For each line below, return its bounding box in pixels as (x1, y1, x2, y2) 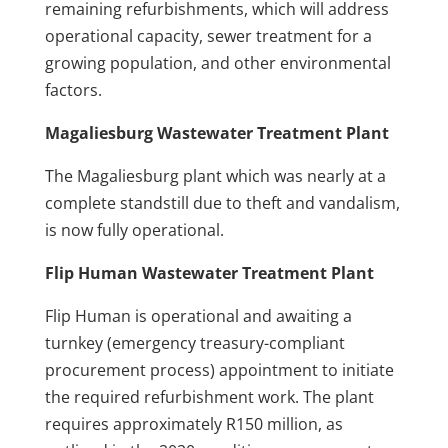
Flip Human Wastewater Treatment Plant (44, 261, 374, 284)
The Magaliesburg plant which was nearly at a (44, 164, 386, 187)
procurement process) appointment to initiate (44, 358, 394, 381)
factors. (44, 78, 102, 101)
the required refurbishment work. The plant (44, 385, 374, 408)
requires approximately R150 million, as (44, 412, 343, 435)
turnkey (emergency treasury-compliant (44, 331, 345, 354)
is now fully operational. (44, 218, 224, 241)
